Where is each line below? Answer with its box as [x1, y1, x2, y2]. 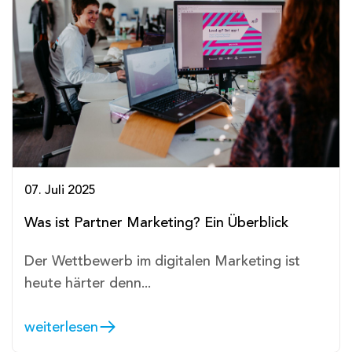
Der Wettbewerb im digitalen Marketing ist [24, 249, 300, 272]
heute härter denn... [24, 271, 151, 294]
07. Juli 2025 [24, 180, 96, 200]
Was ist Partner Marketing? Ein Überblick [24, 211, 288, 233]
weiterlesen [24, 315, 98, 338]
